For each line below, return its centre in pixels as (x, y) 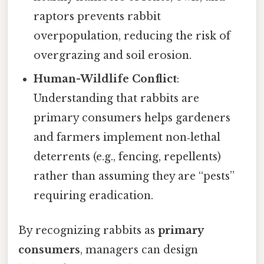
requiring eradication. (94, 195)
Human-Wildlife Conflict (105, 79)
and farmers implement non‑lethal (127, 137)
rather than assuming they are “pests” (134, 176)
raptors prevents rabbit (98, 16)
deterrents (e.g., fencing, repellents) (128, 156)
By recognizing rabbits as (88, 230)
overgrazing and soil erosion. (113, 55)
